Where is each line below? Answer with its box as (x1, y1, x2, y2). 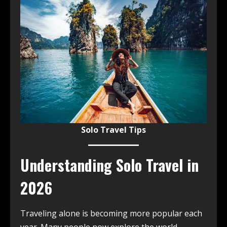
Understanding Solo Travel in (20, 154, 199, 177)
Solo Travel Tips (81, 124, 146, 136)
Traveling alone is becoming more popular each (20, 208, 202, 219)
